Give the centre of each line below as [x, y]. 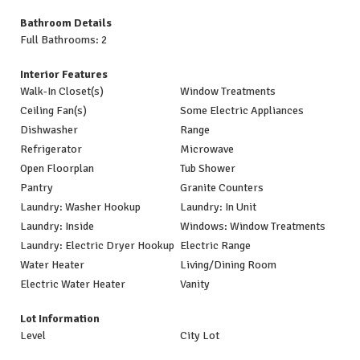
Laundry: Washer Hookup [80, 207]
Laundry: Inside [57, 226]
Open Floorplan [57, 168]
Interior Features [64, 74]
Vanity [195, 284]
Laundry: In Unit [218, 207]
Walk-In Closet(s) [62, 91]
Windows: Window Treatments [253, 226]
